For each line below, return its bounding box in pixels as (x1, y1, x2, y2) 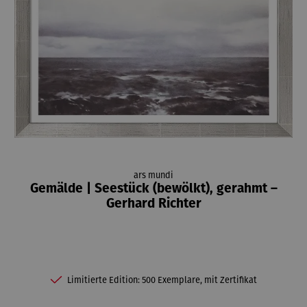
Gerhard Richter (106, 198, 201, 212)
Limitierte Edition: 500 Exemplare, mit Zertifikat (67, 274, 257, 285)
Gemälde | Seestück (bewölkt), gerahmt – (29, 183, 278, 197)
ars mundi (134, 170, 173, 181)
